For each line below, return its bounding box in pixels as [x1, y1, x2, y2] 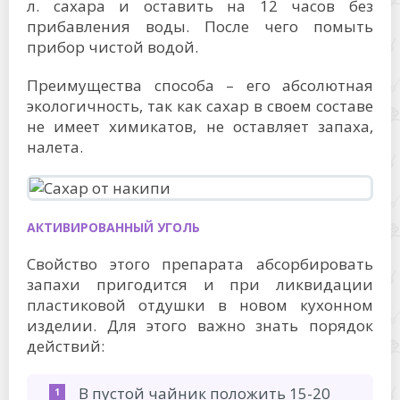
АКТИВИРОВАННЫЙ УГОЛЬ [27, 218, 200, 236]
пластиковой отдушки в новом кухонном [27, 294, 373, 315]
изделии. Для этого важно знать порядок [27, 314, 373, 336]
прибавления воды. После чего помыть [27, 15, 373, 37]
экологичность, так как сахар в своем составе [27, 95, 373, 116]
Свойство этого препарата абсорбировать [27, 253, 373, 274]
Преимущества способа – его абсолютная [27, 74, 373, 96]
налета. [27, 136, 83, 157]
